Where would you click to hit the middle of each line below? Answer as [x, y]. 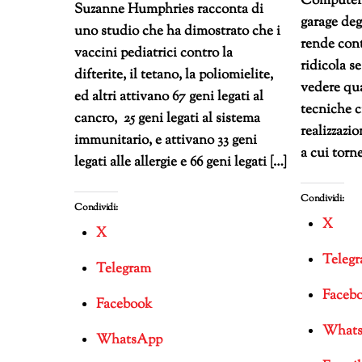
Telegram [123, 269]
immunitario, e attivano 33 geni [166, 141]
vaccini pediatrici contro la [154, 54]
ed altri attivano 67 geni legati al [169, 97]
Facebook [124, 304]
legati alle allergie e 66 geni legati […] [181, 163]
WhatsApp [129, 340]
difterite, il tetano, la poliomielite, [174, 76]
